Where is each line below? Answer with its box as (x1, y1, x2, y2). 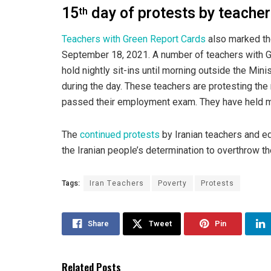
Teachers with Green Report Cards (62, 33, 206, 45)
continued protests (80, 129, 160, 141)
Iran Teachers (90, 178, 144, 189)
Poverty (158, 178, 187, 189)
